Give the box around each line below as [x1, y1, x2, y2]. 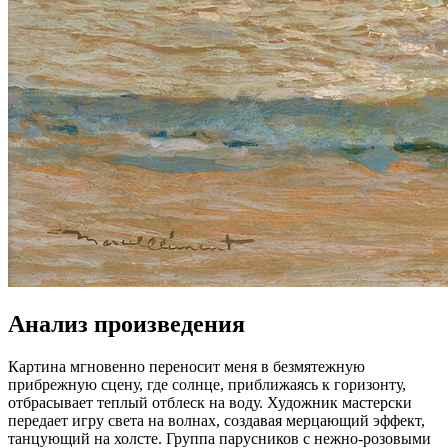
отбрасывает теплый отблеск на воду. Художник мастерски [8, 393, 412, 411]
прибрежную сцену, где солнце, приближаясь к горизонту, [8, 375, 406, 393]
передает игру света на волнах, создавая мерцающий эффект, [8, 411, 425, 429]
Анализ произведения [8, 310, 245, 337]
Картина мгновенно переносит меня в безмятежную [8, 357, 365, 375]
